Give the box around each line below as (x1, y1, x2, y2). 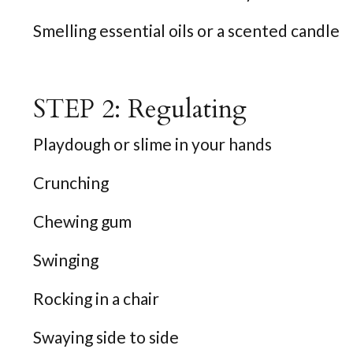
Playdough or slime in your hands (33, 133, 272, 154)
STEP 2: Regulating (33, 91, 247, 127)
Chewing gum (33, 210, 132, 231)
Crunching (33, 172, 109, 192)
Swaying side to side (33, 326, 179, 347)
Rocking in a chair (33, 288, 159, 308)
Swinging (33, 249, 98, 269)
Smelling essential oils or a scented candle (33, 20, 340, 40)
